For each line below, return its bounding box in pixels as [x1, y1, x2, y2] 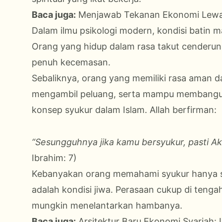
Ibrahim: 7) [32, 152, 77, 163]
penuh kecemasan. [32, 56, 111, 67]
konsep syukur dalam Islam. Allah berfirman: [32, 104, 217, 115]
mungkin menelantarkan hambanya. [32, 200, 182, 211]
